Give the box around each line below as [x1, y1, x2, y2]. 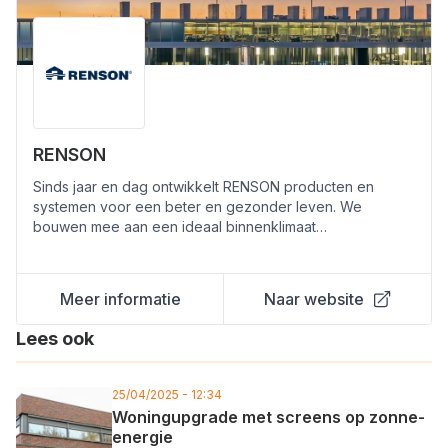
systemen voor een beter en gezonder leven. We [33, 198, 362, 215]
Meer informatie [59, 289, 181, 309]
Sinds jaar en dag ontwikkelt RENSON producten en [33, 178, 374, 195]
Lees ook [16, 328, 94, 349]
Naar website [263, 289, 364, 309]
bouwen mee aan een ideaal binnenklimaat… [33, 218, 327, 235]
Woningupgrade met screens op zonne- [112, 407, 425, 427]
